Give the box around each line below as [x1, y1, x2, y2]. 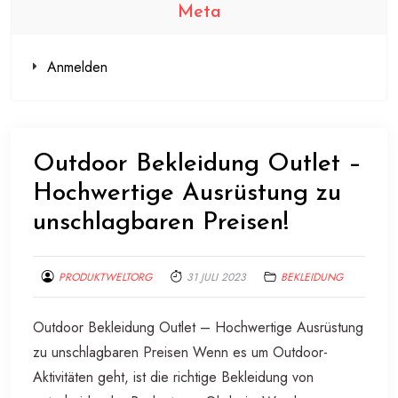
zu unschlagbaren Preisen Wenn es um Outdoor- [33, 342, 328, 363]
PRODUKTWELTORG [59, 269, 152, 286]
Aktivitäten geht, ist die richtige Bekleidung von [33, 367, 314, 388]
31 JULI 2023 [187, 269, 246, 286]
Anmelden [47, 57, 107, 78]
